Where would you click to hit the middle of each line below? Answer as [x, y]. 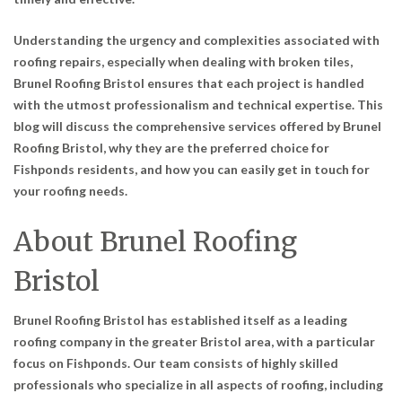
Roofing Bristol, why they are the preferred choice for [171, 148]
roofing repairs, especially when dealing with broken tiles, [183, 62]
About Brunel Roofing [155, 242]
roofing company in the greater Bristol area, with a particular [194, 342]
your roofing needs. [70, 191]
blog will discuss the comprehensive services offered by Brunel [197, 127]
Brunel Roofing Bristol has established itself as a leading [180, 320]
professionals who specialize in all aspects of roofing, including [198, 385]
